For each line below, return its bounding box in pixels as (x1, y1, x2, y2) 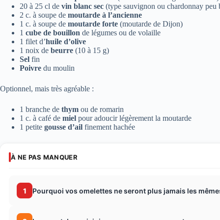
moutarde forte (68, 20, 118, 28)
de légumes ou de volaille (80, 28, 161, 37)
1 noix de (20, 46, 51, 55)
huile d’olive (46, 37, 86, 46)
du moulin (41, 64, 75, 73)
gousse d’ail (44, 123, 82, 132)
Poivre (20, 64, 41, 73)
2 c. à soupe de (20, 11, 68, 20)
